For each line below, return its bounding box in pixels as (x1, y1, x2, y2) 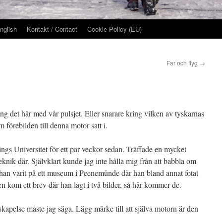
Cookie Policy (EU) (87, 24, 142, 34)
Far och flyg (166, 58, 199, 67)
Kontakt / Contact (27, 24, 77, 34)
